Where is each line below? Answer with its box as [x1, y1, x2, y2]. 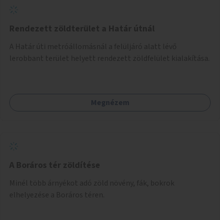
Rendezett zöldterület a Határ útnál [9, 22, 155, 35]
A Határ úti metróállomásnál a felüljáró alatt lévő [9, 41, 177, 52]
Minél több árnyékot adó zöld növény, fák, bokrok [9, 177, 174, 189]
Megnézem [90, 97, 130, 108]
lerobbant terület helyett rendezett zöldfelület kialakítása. [9, 53, 210, 64]
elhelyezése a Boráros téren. [9, 189, 105, 200]
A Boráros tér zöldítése [9, 159, 100, 171]
